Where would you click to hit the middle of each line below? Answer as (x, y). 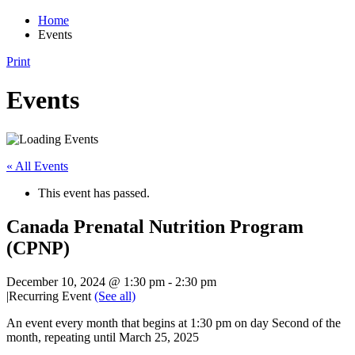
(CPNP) (38, 248)
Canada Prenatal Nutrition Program (155, 226)
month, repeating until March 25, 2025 (103, 337)
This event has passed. (94, 193)
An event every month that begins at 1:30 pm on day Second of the (174, 323)
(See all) (115, 296)
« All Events (37, 166)
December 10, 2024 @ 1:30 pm (86, 281)
